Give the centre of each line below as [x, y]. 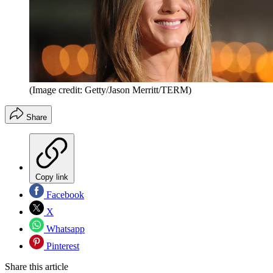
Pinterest [62, 246]
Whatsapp [64, 229]
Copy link [52, 177]
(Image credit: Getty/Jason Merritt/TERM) [110, 90]
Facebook [64, 195]
